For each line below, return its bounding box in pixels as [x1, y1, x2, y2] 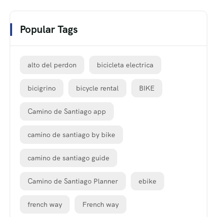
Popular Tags [20, 22, 77, 36]
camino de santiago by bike [28, 130, 115, 139]
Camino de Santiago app [28, 107, 106, 116]
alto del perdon [28, 60, 77, 69]
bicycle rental [76, 83, 119, 93]
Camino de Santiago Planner [28, 176, 118, 186]
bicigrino [28, 83, 56, 93]
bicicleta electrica [97, 60, 154, 69]
